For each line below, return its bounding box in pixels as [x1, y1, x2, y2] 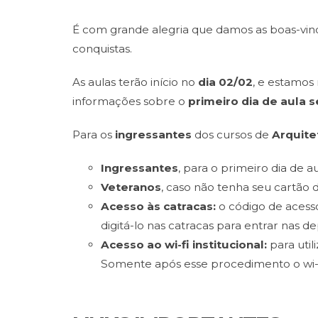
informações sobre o [72, 94, 188, 108]
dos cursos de [194, 128, 272, 141]
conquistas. [72, 42, 132, 55]
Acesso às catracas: [101, 199, 219, 213]
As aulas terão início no [72, 75, 198, 89]
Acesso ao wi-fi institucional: [101, 238, 270, 251]
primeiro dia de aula [188, 94, 306, 108]
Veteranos [101, 180, 161, 194]
